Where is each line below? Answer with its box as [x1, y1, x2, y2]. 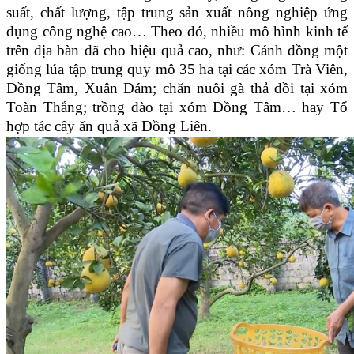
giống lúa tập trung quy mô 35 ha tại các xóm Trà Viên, [6, 60, 348, 77]
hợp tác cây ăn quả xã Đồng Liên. [6, 117, 212, 134]
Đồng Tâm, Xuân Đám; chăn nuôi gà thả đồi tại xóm [6, 79, 348, 96]
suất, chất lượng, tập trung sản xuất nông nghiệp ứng [6, 3, 348, 21]
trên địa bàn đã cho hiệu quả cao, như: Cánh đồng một [6, 41, 348, 58]
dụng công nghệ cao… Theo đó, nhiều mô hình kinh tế [6, 22, 348, 40]
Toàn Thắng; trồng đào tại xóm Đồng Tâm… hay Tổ [6, 98, 348, 115]
